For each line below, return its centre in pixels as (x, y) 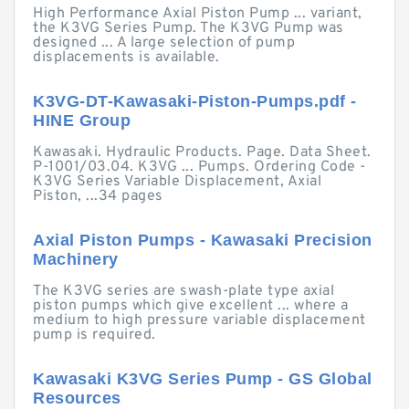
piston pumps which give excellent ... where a (191, 306)
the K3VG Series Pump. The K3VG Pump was (189, 28)
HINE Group (82, 121)
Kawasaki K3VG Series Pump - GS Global (203, 379)
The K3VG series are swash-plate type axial (184, 291)
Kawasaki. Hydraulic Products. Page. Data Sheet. (202, 152)
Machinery (76, 259)
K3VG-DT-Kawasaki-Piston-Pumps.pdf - (195, 101)
